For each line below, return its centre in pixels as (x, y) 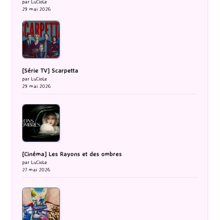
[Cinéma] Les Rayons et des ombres (72, 154)
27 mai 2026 (36, 170)
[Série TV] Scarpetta (50, 71)
